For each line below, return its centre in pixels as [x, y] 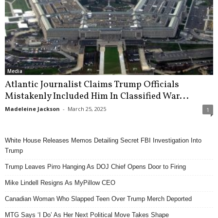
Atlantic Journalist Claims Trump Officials [92, 84]
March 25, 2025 [87, 109]
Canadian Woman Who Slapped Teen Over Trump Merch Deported [98, 199]
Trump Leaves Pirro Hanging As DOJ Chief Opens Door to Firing [95, 166]
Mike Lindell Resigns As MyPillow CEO [60, 182]
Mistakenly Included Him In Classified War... [97, 96]
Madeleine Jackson [32, 109]
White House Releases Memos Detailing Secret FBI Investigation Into [103, 140]
